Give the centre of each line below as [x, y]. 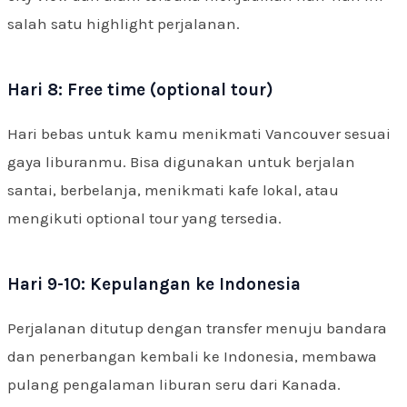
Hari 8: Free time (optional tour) [140, 89]
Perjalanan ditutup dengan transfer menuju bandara [197, 328]
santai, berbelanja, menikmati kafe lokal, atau [173, 189]
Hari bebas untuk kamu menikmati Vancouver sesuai [199, 133]
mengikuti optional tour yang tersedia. [144, 218]
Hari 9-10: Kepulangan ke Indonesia [154, 284]
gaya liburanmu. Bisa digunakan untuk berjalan [181, 161]
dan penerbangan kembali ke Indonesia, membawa [192, 356]
